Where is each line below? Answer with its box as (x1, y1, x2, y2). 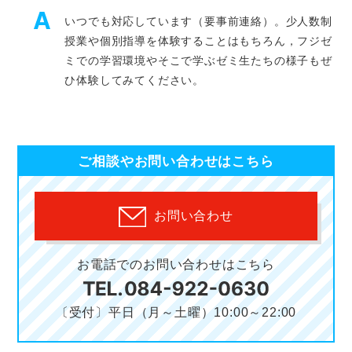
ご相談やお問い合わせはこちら (78, 154, 274, 170)
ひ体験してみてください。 (64, 74, 205, 87)
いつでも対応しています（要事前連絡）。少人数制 (64, 15, 332, 28)
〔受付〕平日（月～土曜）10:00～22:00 (55, 305, 297, 319)
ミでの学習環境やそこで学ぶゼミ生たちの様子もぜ (64, 54, 332, 68)
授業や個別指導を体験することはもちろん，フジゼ (64, 35, 332, 48)
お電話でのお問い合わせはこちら (76, 258, 275, 272)
